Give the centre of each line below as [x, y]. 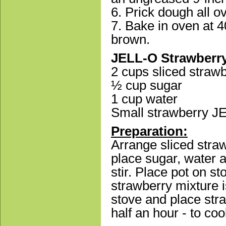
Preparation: [149, 131]
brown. [130, 40]
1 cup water [144, 99]
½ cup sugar [147, 86]
